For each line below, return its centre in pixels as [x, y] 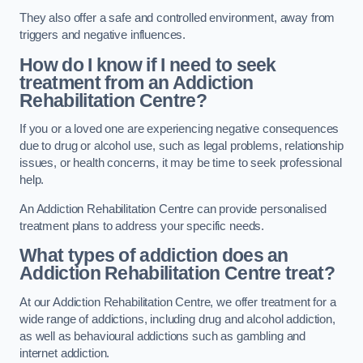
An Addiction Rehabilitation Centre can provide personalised [173, 209]
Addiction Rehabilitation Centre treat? [177, 273]
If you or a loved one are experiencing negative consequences [179, 129]
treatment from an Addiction [137, 82]
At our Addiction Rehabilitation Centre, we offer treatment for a [178, 302]
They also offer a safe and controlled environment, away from [177, 18]
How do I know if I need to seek [148, 64]
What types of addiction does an [154, 256]
